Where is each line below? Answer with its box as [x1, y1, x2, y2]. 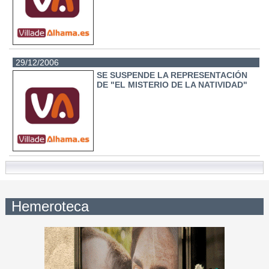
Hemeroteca [11, 198, 89, 214]
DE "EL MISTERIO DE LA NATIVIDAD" [97, 80, 248, 90]
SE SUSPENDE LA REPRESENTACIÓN [97, 70, 248, 80]
